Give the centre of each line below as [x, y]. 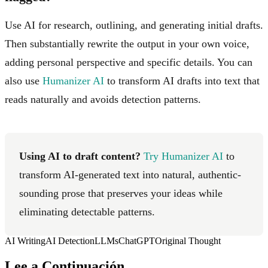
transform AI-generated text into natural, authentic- [130, 174]
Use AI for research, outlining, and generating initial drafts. [134, 25]
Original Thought [188, 240]
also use [24, 80]
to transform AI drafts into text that [182, 80]
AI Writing [25, 240]
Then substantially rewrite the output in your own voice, [127, 43]
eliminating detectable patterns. [87, 211]
